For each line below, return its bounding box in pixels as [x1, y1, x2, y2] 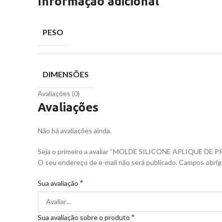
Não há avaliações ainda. [38, 126, 111, 135]
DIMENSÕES [43, 69, 89, 79]
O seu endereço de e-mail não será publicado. [38, 158, 177, 166]
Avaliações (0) [38, 89, 80, 98]
